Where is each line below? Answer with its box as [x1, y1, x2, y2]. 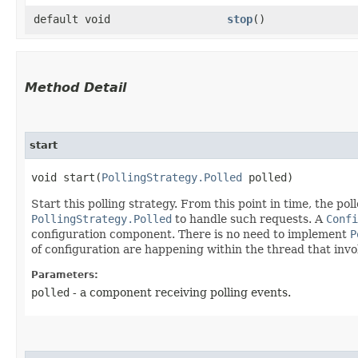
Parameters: [31, 268, 98, 280]
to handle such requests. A [172, 212, 326, 225]
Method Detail [25, 79, 126, 95]
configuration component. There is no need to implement [31, 227, 350, 241]
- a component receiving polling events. [70, 285, 291, 299]
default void [34, 12, 110, 26]
